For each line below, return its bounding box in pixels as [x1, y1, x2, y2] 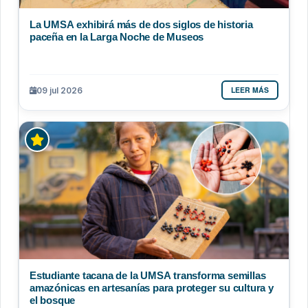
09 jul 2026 [36, 85, 82, 96]
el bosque [30, 294, 76, 307]
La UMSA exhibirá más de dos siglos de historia [30, 19, 253, 31]
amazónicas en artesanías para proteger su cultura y [30, 282, 274, 294]
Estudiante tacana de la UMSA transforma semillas [30, 269, 266, 282]
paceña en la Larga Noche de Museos [30, 31, 204, 43]
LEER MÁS [231, 85, 269, 96]
